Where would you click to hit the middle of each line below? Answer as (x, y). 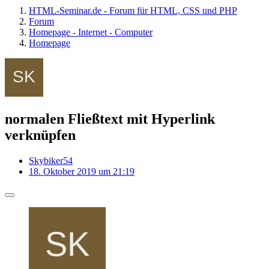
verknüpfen (40, 135)
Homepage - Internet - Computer (91, 32)
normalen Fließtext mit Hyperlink (110, 119)
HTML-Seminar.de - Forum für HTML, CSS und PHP (133, 11)
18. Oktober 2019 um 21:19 (82, 171)
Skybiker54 (51, 160)
